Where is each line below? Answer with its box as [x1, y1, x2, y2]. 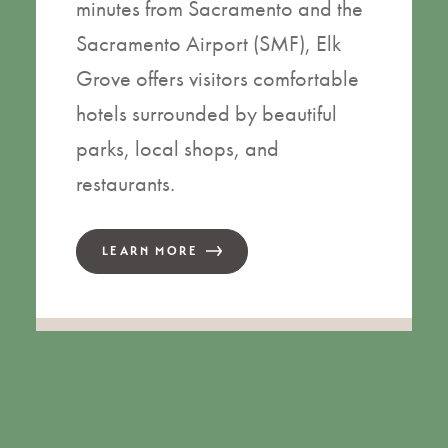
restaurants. [76, 169, 175, 199]
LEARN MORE [102, 244, 198, 259]
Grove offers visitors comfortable [76, 64, 359, 94]
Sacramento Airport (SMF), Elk [76, 29, 341, 59]
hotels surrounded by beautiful [76, 99, 337, 129]
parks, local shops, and [76, 134, 279, 164]
